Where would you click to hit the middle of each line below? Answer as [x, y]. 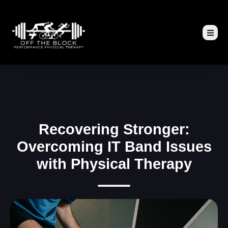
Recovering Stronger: [114, 130]
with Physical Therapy [114, 164]
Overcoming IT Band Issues [114, 147]
